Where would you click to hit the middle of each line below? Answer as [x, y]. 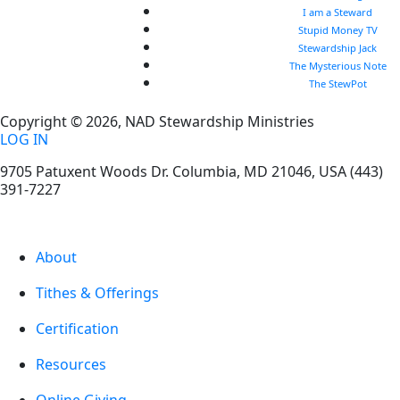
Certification [77, 329]
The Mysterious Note [337, 66]
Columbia [204, 172]
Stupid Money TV [337, 30]
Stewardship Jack [338, 48]
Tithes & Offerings [97, 293]
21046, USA [309, 172]
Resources [71, 365]
